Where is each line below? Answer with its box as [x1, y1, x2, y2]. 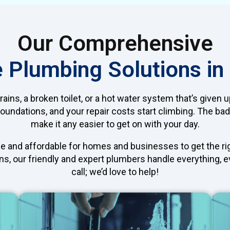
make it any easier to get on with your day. [30, 118, 200, 129]
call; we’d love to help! [71, 166, 159, 177]
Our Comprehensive [17, 30, 213, 56]
